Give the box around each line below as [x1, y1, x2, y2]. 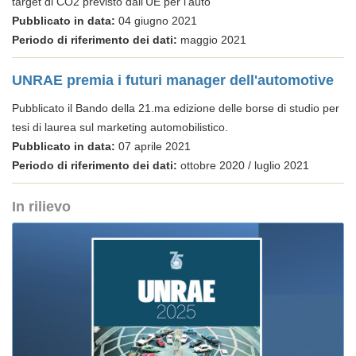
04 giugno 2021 [115, 14, 197, 27]
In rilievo [12, 199, 71, 215]
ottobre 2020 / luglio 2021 [177, 159, 309, 172]
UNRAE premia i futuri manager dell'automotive [12, 72, 334, 88]
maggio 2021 [177, 33, 246, 46]
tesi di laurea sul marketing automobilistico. [12, 121, 228, 133]
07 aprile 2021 [115, 140, 191, 153]
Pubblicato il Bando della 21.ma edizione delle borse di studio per [12, 102, 339, 114]
